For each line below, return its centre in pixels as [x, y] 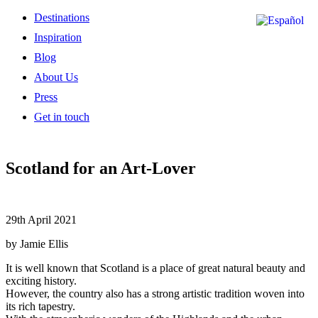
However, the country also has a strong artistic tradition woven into [155, 294]
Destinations [62, 17]
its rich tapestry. [40, 306]
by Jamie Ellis [37, 244]
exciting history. [41, 281]
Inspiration [58, 37]
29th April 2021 [41, 220]
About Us [56, 77]
